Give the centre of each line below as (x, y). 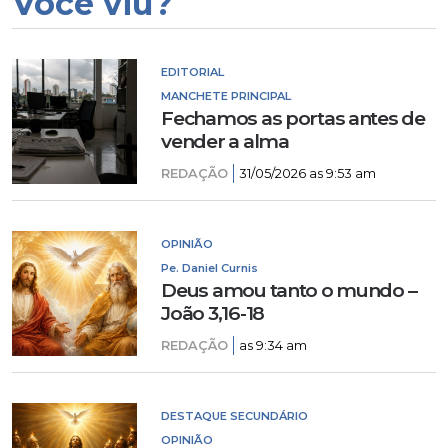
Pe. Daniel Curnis (210, 268)
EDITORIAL (193, 72)
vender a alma (225, 141)
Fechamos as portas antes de (293, 118)
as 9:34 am (273, 345)
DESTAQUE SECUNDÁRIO (235, 416)
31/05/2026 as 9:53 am (308, 173)
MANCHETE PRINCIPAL (226, 96)
